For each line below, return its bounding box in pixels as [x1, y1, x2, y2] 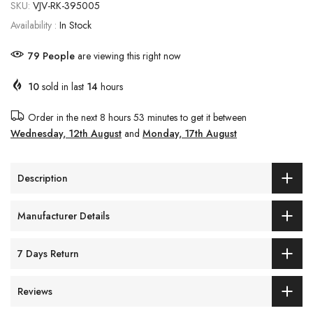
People [43, 49, 75, 64]
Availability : [10, 18, 59, 33]
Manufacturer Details [17, 208, 110, 223]
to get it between [177, 110, 247, 125]
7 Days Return [17, 246, 79, 261]
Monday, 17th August [143, 126, 237, 141]
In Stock [59, 18, 92, 33]
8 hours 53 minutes [100, 110, 177, 125]
